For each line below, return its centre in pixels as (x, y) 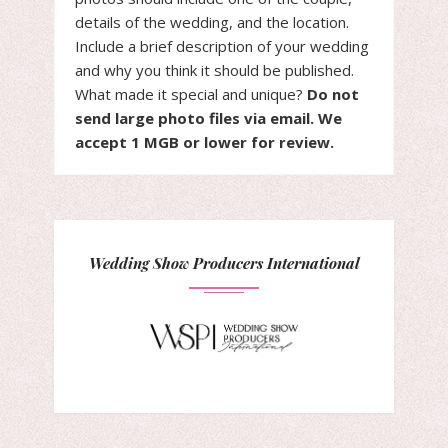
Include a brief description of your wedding (222, 46)
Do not (333, 94)
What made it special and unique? (191, 94)
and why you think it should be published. (214, 70)
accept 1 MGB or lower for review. (204, 142)
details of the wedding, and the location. (212, 22)
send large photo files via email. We (208, 118)
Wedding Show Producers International (224, 262)
